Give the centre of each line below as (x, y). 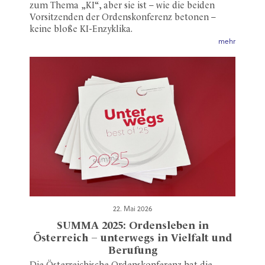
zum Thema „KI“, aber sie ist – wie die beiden (122, 7)
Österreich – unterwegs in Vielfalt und (132, 238)
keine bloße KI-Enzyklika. (81, 30)
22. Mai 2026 (132, 209)
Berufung (132, 251)
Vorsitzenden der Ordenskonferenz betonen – (123, 18)
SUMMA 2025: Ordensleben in (132, 226)
